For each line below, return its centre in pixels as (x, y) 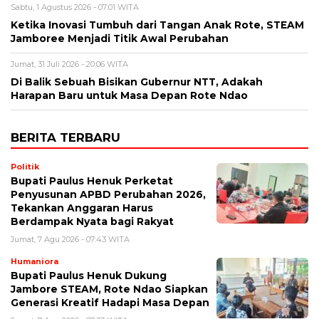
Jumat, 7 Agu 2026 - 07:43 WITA (70, 239)
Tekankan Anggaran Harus (82, 208)
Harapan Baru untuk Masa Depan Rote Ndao (129, 95)
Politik (25, 166)
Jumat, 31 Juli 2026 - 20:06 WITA (69, 64)
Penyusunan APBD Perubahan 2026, (108, 194)
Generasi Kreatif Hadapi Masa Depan (110, 302)
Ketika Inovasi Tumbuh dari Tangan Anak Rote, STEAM (157, 25)
